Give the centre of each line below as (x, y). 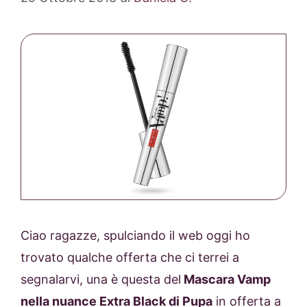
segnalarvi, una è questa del (101, 280)
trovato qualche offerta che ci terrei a (130, 258)
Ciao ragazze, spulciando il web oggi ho (135, 236)
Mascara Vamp (226, 280)
